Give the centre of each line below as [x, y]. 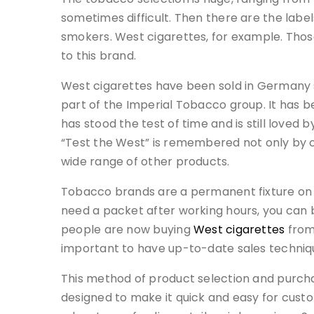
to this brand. [99, 56]
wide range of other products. [145, 162]
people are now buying [127, 230]
